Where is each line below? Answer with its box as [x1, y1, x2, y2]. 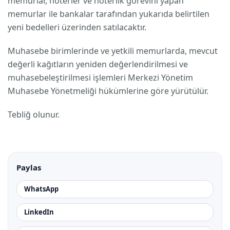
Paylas [16, 162, 41, 172]
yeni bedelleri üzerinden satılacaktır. [8, 22, 146, 33]
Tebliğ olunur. [8, 109, 60, 120]
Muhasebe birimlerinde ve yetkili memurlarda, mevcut [8, 45, 218, 56]
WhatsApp [24, 184, 59, 194]
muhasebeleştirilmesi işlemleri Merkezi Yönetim [8, 72, 193, 83]
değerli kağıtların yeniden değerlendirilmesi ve [8, 59, 188, 70]
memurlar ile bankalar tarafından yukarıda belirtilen [8, 8, 209, 20]
